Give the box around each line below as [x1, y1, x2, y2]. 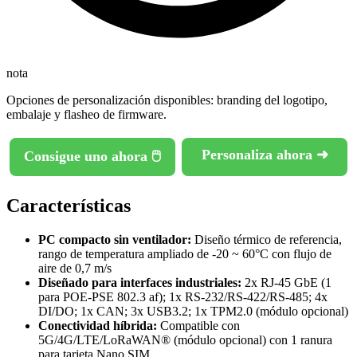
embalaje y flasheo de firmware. [6, 108, 167, 122]
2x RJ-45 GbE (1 [241, 275, 331, 289]
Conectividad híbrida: [38, 318, 157, 332]
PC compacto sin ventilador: [38, 232, 191, 246]
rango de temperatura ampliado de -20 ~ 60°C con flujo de [38, 246, 331, 261]
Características [6, 194, 131, 216]
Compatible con [157, 318, 240, 332]
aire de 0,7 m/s [38, 261, 112, 275]
